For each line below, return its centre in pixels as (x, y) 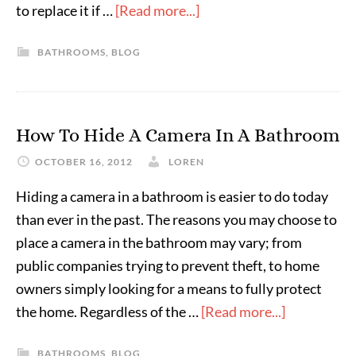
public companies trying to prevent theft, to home (168, 265)
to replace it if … (66, 10)
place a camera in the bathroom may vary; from (159, 242)
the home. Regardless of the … (108, 311)
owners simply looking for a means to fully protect (169, 288)
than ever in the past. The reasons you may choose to (176, 219)
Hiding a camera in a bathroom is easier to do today (172, 196)
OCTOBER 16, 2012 (84, 162)
